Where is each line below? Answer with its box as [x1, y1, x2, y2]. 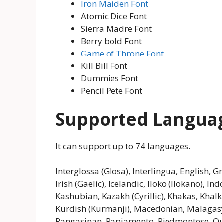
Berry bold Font [81, 35, 142, 47]
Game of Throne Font [81, 47, 164, 59]
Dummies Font [81, 72, 138, 84]
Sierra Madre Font [81, 22, 152, 34]
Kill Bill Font [81, 59, 127, 71]
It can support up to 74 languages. [55, 140, 190, 152]
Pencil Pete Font [81, 84, 142, 96]
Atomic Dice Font [81, 10, 147, 22]
